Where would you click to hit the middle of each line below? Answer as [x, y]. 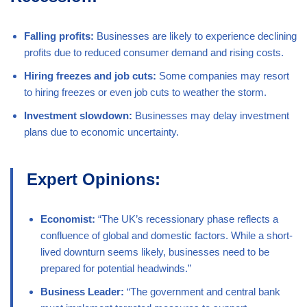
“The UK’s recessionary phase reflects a [187, 219]
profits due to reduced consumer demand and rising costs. [154, 53]
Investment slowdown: [78, 116]
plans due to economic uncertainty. [101, 132]
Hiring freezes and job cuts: [90, 76]
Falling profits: [59, 36]
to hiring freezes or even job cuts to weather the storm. [145, 93]
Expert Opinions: [94, 180]
